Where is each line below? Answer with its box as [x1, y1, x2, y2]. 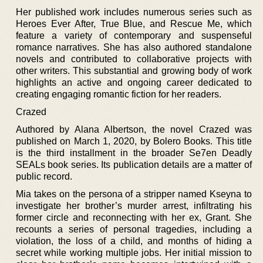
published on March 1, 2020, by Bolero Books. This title [16, 136, 252, 146]
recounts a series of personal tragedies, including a [16, 224, 252, 234]
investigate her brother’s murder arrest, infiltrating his [16, 200, 252, 211]
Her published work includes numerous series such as [16, 6, 252, 17]
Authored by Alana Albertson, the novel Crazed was [16, 124, 252, 134]
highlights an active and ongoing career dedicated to [16, 77, 252, 87]
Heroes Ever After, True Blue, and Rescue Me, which [16, 18, 252, 29]
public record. [16, 171, 72, 181]
